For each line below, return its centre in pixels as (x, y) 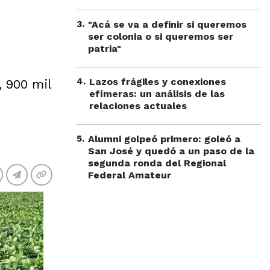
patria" (105, 49)
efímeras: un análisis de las (157, 94)
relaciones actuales (138, 106)
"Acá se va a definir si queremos (167, 24)
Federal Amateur (130, 175)
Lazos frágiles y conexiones (158, 82)
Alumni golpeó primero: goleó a (164, 139)
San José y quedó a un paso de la (171, 151)
